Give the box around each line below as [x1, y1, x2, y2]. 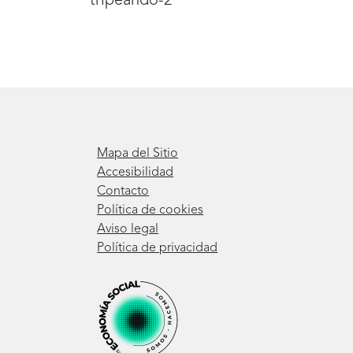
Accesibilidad [97, 165, 174, 179]
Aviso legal [97, 222, 159, 236]
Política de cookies [97, 203, 204, 217]
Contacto [97, 184, 150, 198]
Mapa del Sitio [97, 147, 179, 160]
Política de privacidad [97, 241, 218, 255]
